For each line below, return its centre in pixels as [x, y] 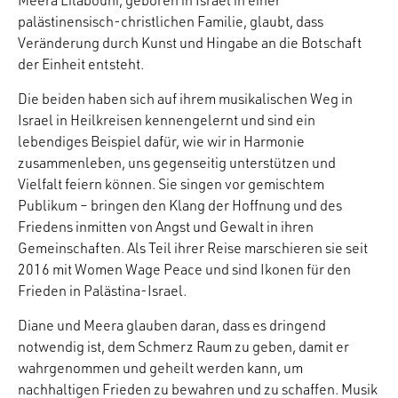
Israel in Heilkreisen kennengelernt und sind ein [167, 120]
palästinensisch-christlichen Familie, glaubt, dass [171, 22]
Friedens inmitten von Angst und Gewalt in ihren [166, 227]
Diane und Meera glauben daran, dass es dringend [172, 326]
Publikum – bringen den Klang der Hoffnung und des [180, 206]
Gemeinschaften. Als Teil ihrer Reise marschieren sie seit [193, 248]
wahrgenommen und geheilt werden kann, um [160, 368]
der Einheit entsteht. [81, 64]
